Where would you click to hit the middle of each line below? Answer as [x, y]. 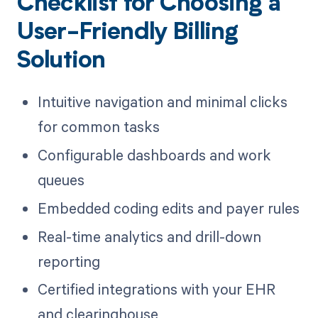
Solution [61, 62]
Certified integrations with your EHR [156, 289]
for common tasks [98, 127]
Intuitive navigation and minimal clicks [162, 102]
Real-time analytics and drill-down [149, 236]
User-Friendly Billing [127, 34]
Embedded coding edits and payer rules [168, 208]
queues [61, 179]
